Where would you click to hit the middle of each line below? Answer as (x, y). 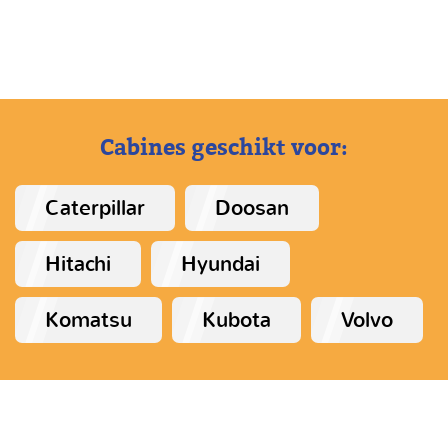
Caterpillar (95, 208)
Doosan (252, 208)
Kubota (236, 320)
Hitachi (78, 264)
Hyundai (220, 264)
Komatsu (88, 320)
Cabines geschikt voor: (224, 148)
